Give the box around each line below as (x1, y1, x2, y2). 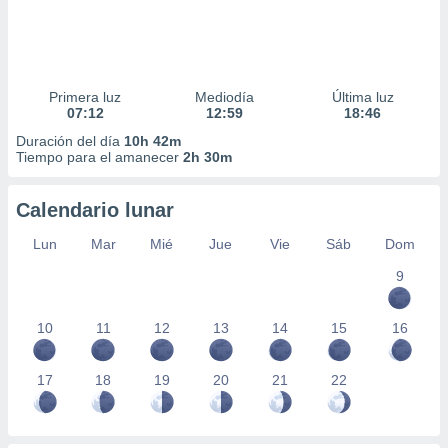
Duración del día (16, 133, 124, 149)
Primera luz (49, 89, 122, 105)
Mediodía (194, 89, 254, 105)
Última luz (331, 89, 394, 105)
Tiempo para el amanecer (16, 149, 183, 165)
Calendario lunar (16, 199, 174, 221)
